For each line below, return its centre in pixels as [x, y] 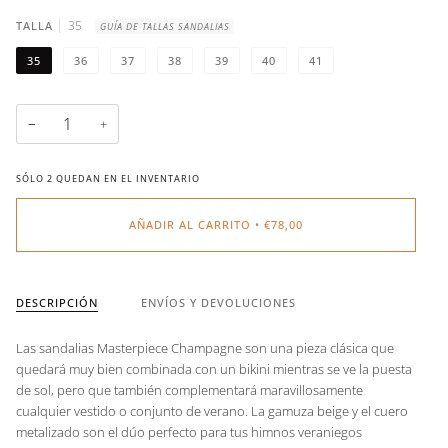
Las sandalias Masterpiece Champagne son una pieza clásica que [205, 347]
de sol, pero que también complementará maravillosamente [189, 389]
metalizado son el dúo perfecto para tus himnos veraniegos [189, 431]
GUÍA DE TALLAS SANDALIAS [164, 26]
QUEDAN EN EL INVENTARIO [126, 179]
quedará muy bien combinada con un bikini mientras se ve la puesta [214, 368]
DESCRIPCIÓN [57, 303]
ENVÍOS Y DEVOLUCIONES [218, 303]
